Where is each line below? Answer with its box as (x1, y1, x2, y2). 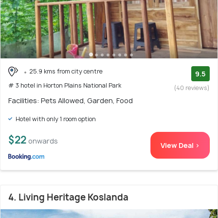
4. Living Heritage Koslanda (8, 191, 128, 203)
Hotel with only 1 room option (14, 114, 96, 123)
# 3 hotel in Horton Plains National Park (8, 81, 121, 90)
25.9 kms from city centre (29, 67, 103, 75)
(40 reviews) (174, 83, 210, 92)
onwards (28, 136, 58, 145)
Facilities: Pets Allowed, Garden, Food (8, 95, 133, 105)
